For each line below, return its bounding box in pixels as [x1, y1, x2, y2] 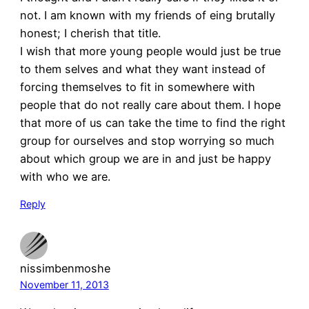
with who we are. [19, 170, 110, 184]
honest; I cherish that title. [19, 26, 161, 41]
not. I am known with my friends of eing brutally [19, 8, 275, 23]
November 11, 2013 [19, 279, 109, 291]
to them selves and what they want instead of [19, 62, 266, 77]
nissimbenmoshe [19, 261, 110, 276]
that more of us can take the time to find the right [19, 116, 286, 130]
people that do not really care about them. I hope [19, 98, 281, 112]
